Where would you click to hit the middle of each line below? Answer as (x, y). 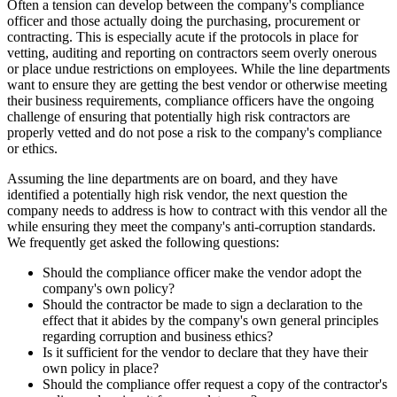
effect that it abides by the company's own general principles (210, 320)
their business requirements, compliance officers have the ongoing (191, 100)
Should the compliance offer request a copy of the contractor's (215, 384)
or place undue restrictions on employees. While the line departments (198, 68)
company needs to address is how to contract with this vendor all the (197, 210)
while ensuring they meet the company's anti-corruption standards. (191, 226)
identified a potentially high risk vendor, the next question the (177, 194)
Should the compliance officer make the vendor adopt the (202, 272)
